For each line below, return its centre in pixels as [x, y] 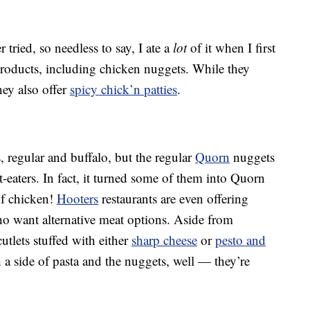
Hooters [77, 199]
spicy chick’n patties [124, 89]
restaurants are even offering [173, 199]
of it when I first [231, 48]
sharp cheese [164, 240]
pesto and [240, 240]
